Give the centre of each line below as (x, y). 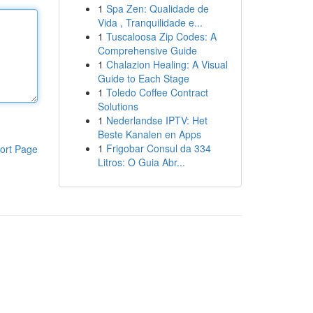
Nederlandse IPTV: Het (156, 120)
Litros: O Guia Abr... (141, 162)
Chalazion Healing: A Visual (167, 64)
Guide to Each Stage (143, 78)
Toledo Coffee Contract (157, 92)
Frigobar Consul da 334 (158, 148)
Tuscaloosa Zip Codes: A (161, 36)
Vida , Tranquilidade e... (150, 22)
